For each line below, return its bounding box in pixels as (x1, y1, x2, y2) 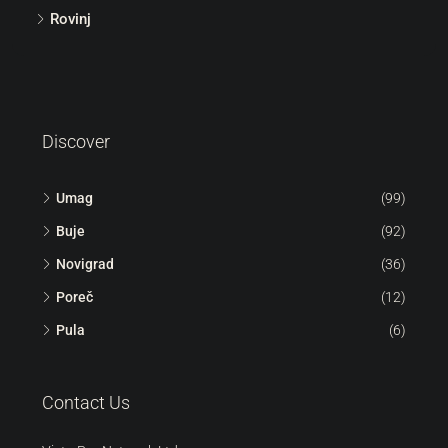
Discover (42, 130, 110, 152)
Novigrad (56, 255, 114, 272)
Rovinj (50, 9, 91, 28)
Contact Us (42, 391, 130, 413)
